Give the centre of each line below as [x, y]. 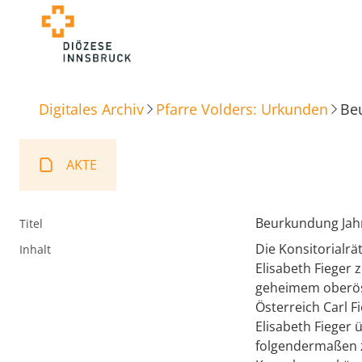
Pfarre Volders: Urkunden [242, 109]
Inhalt [35, 250]
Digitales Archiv [91, 109]
